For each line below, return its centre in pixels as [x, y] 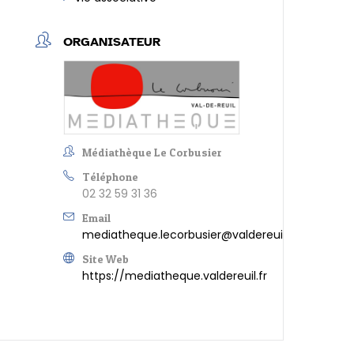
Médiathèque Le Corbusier [153, 153]
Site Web [106, 259]
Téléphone [111, 177]
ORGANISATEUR [112, 41]
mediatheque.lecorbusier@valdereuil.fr [190, 235]
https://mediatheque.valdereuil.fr [175, 276]
